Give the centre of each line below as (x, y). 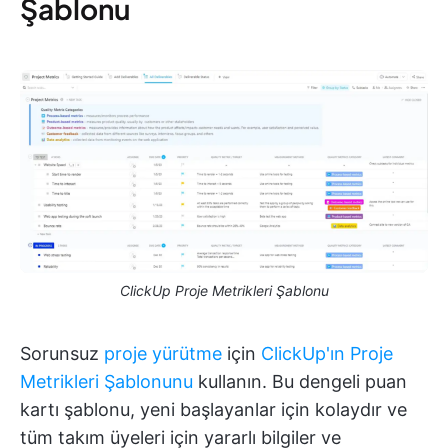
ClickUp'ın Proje (327, 354)
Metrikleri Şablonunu (106, 382)
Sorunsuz (62, 354)
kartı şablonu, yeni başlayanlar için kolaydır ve (213, 410)
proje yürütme (163, 354)
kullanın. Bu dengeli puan (300, 382)
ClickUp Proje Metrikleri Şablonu (224, 291)
